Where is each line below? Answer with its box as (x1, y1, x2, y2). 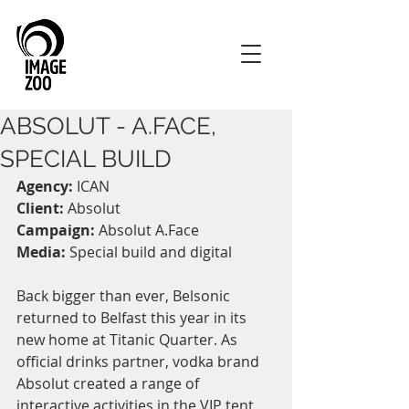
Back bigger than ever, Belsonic (16, 286, 234, 306)
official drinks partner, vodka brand (16, 351, 263, 372)
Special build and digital (66, 242, 232, 262)
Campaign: (16, 220, 95, 240)
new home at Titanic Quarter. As (16, 330, 241, 350)
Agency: (16, 176, 73, 196)
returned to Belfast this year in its (16, 308, 250, 328)
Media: (16, 242, 66, 262)
